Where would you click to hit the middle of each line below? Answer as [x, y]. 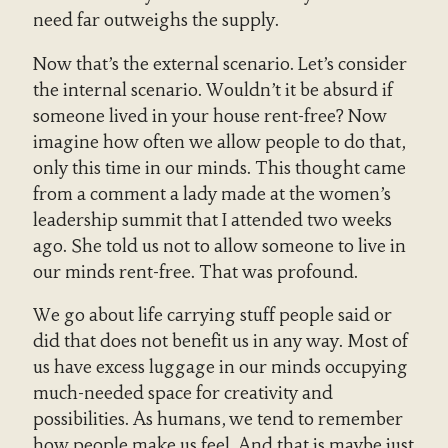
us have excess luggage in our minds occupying [220, 367]
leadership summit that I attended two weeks [212, 219]
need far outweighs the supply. [155, 20]
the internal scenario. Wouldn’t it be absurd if [212, 89]
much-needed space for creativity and [182, 393]
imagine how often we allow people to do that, [218, 141]
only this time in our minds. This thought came [219, 167]
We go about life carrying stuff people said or [212, 315]
